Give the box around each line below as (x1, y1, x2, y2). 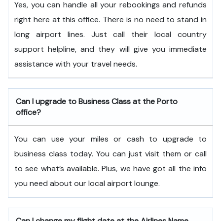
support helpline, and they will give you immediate (14, 44, 207, 54)
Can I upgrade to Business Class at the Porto (16, 96, 178, 107)
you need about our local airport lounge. (14, 178, 160, 188)
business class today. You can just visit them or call (14, 148, 207, 159)
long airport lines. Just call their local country (14, 29, 207, 39)
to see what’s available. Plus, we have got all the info (14, 163, 207, 174)
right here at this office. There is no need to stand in (14, 14, 207, 25)
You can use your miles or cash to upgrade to (14, 134, 207, 144)
